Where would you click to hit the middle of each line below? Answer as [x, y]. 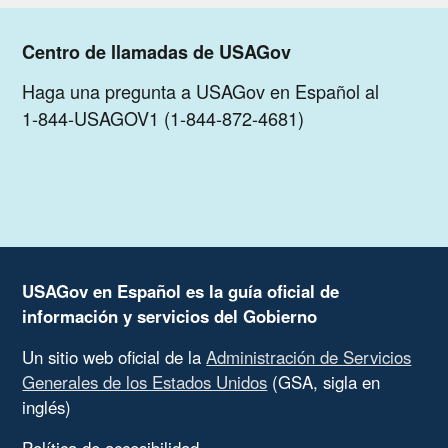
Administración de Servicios [309, 356]
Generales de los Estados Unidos [145, 381]
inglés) [47, 406]
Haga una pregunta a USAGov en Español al [201, 90]
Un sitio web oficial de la [114, 356]
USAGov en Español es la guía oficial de [181, 290]
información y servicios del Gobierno [170, 315]
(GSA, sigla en [324, 381]
